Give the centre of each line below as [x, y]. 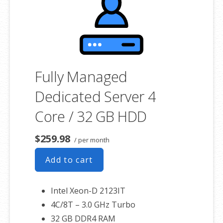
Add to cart [69, 160]
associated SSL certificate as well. [70, 11]
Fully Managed [81, 77]
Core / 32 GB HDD [91, 116]
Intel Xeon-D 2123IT [88, 191]
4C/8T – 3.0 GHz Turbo [93, 205]
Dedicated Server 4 [95, 97]
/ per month [91, 140]
